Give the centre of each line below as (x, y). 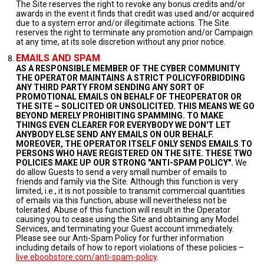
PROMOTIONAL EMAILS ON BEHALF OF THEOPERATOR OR (129, 97)
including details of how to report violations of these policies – (130, 247)
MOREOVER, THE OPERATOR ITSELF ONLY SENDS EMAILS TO (134, 144)
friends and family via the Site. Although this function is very (127, 181)
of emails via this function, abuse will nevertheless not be (121, 200)
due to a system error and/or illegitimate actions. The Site (123, 23)
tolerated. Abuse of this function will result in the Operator (123, 210)
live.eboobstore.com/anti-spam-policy (86, 257)
